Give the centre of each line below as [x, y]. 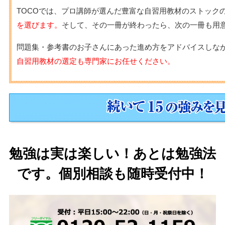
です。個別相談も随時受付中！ [113, 174]
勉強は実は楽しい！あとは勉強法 [113, 153]
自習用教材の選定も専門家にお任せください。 [95, 61]
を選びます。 [39, 25]
